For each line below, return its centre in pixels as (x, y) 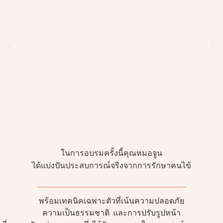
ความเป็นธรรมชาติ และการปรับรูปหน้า (111, 213)
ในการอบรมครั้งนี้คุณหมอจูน (111, 153)
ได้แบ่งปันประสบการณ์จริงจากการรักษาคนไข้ (111, 166)
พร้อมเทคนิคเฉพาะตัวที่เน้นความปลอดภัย (111, 201)
